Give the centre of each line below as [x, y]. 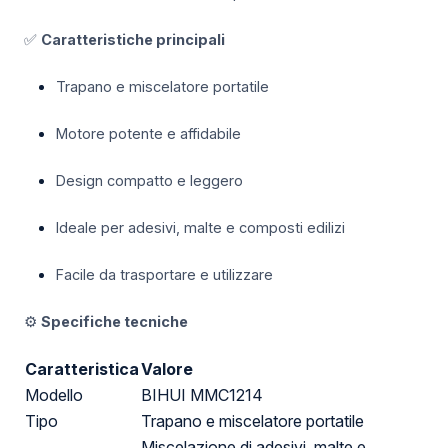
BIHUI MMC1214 [202, 395]
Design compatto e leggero [149, 181]
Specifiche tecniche [114, 322]
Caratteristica [82, 369]
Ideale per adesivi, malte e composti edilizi [200, 228]
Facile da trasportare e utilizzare [164, 275]
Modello [54, 395]
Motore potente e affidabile [148, 134]
